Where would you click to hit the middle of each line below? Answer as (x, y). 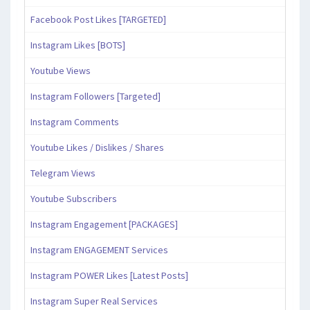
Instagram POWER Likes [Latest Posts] (109, 276)
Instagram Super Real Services (94, 301)
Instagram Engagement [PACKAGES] (104, 225)
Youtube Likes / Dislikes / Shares (97, 148)
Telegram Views (63, 173)
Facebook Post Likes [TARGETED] (98, 20)
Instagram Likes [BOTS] (78, 45)
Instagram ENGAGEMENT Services (99, 250)
